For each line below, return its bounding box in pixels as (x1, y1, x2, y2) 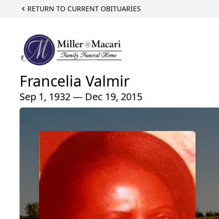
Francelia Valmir (20, 71, 130, 91)
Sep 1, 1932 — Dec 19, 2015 (20, 90, 142, 104)
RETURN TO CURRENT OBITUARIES (27, 4, 141, 13)
